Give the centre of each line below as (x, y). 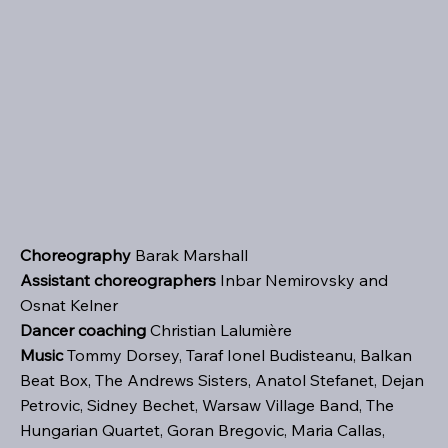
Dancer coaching (83, 329)
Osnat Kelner (69, 304)
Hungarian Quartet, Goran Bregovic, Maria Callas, (202, 429)
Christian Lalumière (219, 329)
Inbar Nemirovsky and (302, 279)
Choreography (77, 254)
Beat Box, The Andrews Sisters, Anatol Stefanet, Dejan (222, 379)
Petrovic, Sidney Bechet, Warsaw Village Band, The (207, 404)
